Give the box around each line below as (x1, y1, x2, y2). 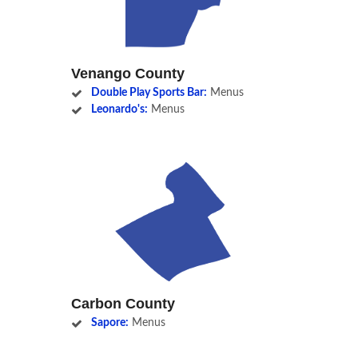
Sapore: (90, 316, 129, 328)
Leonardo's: (90, 103, 148, 115)
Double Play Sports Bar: (90, 86, 207, 98)
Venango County (71, 65, 185, 82)
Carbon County (71, 295, 175, 312)
